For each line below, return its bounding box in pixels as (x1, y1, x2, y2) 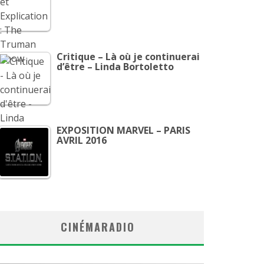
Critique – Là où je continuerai (57, 50, 200, 63)
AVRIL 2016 (57, 134, 107, 147)
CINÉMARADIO (61, 219, 135, 235)
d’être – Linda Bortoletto (57, 60, 174, 73)
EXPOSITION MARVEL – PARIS (57, 124, 190, 137)
